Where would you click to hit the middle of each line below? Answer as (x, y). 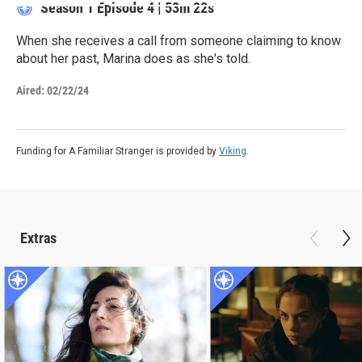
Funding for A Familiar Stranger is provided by (118, 152)
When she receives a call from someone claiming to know (179, 41)
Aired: (30, 91)
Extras (38, 238)
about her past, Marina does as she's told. (133, 59)
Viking (233, 152)
